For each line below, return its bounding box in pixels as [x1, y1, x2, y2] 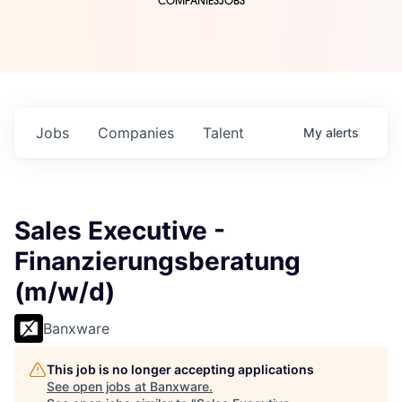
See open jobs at [47, 379, 150, 395]
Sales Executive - [14, 215, 225, 247]
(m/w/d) [14, 276, 115, 308]
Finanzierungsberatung [14, 246, 301, 277]
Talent [203, 124, 244, 143]
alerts [326, 125, 359, 141]
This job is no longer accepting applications [47, 362, 314, 378]
